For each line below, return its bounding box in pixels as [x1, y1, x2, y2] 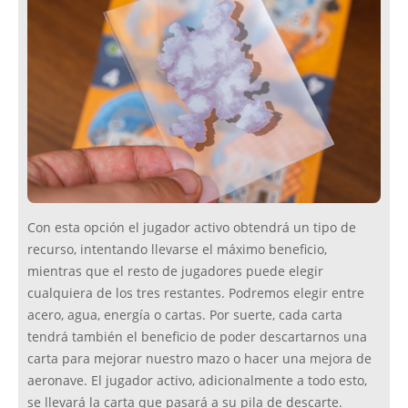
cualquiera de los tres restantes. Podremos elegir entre [27, 285, 364, 302]
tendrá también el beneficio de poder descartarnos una [27, 329, 367, 346]
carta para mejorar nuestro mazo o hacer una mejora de [27, 351, 372, 368]
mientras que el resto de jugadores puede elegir [27, 263, 323, 280]
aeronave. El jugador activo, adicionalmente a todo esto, [27, 372, 367, 390]
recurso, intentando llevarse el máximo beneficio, [27, 241, 327, 259]
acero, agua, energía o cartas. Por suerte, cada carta [27, 307, 342, 324]
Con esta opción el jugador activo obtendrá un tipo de [27, 219, 356, 237]
